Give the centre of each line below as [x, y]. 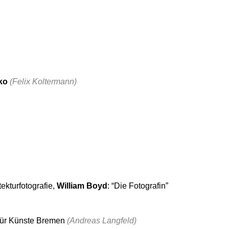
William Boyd [82, 186]
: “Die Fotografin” [138, 186]
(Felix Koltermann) [43, 81]
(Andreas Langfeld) [102, 220]
